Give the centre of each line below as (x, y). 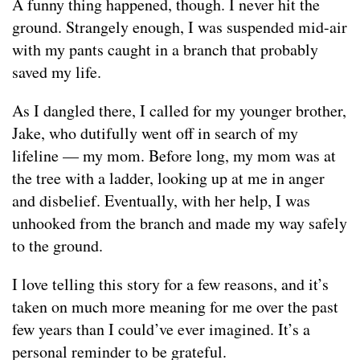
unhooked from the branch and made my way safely (180, 223)
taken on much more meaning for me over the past (175, 307)
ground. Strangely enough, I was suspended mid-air (180, 27)
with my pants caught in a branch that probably (165, 50)
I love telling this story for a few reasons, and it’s (170, 284)
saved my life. (57, 72)
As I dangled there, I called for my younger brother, (179, 111)
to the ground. (57, 246)
